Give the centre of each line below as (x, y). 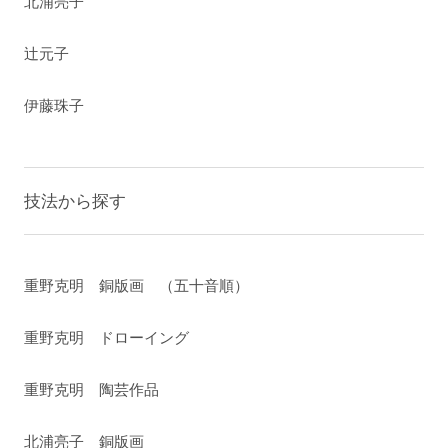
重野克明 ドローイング (107, 338)
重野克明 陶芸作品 (92, 390)
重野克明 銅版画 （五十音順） (137, 286)
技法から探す (75, 201)
